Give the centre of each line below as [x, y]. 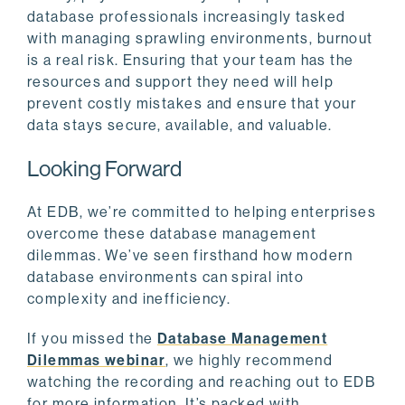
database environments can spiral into [166, 278]
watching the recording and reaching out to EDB [202, 382]
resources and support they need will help [181, 82]
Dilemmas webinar [97, 361]
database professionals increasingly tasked [187, 17]
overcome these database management [172, 234]
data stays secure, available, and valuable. [180, 126]
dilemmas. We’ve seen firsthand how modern [190, 256]
